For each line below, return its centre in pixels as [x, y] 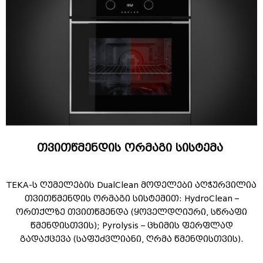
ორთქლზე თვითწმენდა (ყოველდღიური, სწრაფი [131, 212]
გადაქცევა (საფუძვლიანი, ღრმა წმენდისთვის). [131, 239]
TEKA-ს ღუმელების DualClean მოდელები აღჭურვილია [131, 185]
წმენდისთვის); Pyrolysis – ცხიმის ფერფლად [131, 225]
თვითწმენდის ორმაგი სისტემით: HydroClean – [131, 198]
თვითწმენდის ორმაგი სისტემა [131, 148]
